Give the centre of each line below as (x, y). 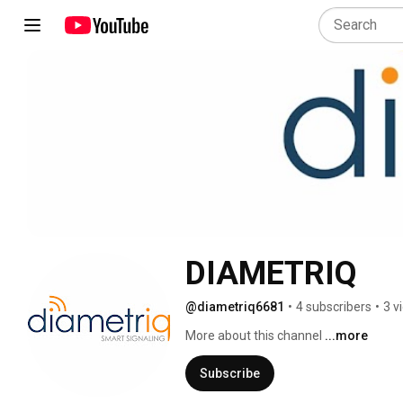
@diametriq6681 (235, 306)
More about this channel (254, 335)
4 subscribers (334, 306)
